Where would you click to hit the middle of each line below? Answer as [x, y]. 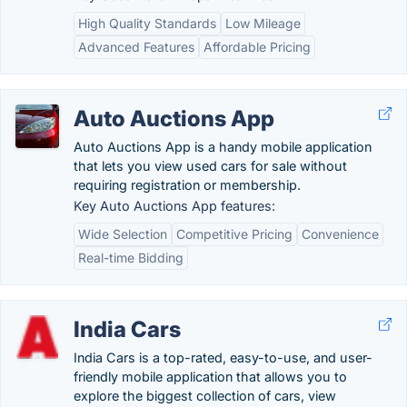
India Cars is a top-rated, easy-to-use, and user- [223, 357]
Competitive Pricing [234, 234]
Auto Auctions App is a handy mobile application [223, 147]
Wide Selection [123, 234]
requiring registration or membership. [187, 185]
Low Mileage [263, 23]
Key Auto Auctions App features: [174, 206]
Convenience [340, 234]
